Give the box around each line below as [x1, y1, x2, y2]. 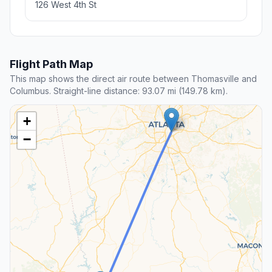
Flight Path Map [10, 58, 93, 71]
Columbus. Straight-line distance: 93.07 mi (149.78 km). [10, 86, 228, 97]
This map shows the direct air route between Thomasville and [10, 73, 257, 84]
